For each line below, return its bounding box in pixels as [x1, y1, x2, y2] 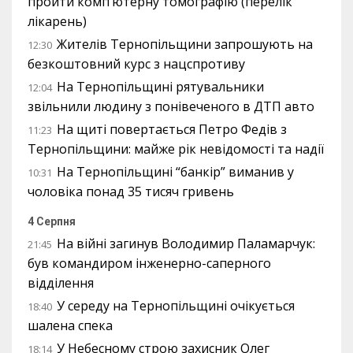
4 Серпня [28, 215, 76, 228]
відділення [28, 274, 94, 292]
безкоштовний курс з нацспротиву [28, 55, 245, 72]
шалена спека [28, 317, 113, 334]
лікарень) [28, 13, 87, 30]
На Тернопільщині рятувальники [57, 78, 264, 95]
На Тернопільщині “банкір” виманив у [57, 163, 294, 180]
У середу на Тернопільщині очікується [57, 297, 295, 314]
